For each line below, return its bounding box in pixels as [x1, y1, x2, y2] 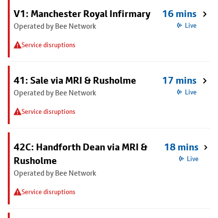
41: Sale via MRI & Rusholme [14, 74, 136, 86]
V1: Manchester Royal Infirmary [14, 8, 150, 19]
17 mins [162, 74, 197, 86]
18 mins [164, 141, 199, 153]
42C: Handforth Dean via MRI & [14, 141, 147, 153]
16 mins [162, 8, 197, 19]
